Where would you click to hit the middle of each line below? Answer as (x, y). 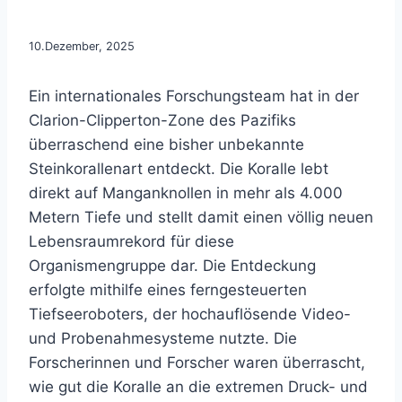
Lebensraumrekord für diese (131, 241)
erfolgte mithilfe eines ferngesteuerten (168, 290)
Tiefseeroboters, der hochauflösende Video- (190, 314)
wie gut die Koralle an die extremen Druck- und (198, 387)
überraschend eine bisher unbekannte (166, 144)
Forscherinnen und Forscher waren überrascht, (197, 363)
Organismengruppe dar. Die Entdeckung (172, 266)
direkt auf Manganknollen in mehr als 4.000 (186, 193)
